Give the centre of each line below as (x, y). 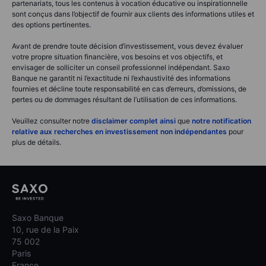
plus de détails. (37, 142)
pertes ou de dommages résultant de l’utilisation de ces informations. (124, 100)
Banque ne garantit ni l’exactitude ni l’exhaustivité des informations (121, 78)
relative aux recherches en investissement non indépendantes (119, 132)
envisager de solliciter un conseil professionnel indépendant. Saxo (121, 68)
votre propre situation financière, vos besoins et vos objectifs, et (117, 57)
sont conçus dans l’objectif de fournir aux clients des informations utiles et (133, 14)
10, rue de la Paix (45, 229)
